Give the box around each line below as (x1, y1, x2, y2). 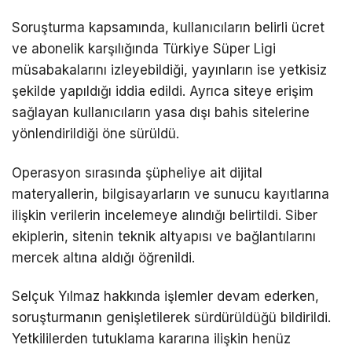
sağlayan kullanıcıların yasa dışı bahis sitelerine (12, 104, 310, 121)
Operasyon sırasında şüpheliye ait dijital (12, 164, 262, 181)
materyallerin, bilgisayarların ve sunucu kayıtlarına (12, 185, 329, 202)
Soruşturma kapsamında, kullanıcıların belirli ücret (12, 20, 324, 36)
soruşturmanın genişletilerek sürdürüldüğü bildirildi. (12, 309, 331, 325)
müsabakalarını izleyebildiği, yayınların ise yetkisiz (12, 62, 327, 79)
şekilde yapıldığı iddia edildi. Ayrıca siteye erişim (12, 83, 313, 100)
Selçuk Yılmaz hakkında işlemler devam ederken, (12, 288, 319, 304)
